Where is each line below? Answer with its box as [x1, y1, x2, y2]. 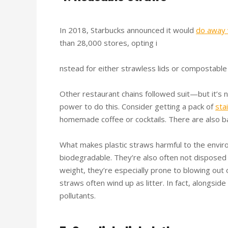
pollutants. [60, 190, 98, 201]
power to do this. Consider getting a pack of [60, 101, 215, 111]
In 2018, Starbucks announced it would [60, 24, 196, 35]
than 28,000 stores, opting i [60, 37, 157, 48]
